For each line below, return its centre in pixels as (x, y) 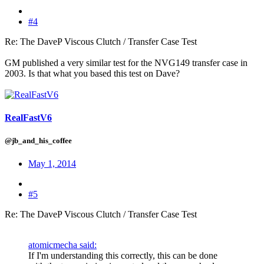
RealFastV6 (28, 118)
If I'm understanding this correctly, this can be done (123, 256)
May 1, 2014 (52, 164)
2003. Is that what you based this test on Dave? (92, 73)
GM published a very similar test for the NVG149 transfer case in (126, 62)
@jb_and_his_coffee (38, 141)
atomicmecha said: (62, 245)
